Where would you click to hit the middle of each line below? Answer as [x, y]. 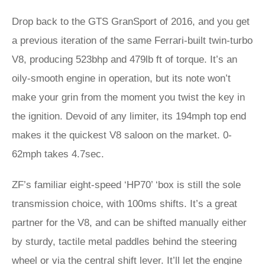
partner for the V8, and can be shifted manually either [129, 223]
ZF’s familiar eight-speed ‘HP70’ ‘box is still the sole [126, 185]
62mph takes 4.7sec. [58, 154]
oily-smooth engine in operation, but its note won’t [121, 78]
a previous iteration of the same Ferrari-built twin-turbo [132, 41]
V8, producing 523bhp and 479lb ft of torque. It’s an [125, 59]
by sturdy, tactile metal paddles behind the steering [124, 242]
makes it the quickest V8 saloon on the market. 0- [122, 135]
